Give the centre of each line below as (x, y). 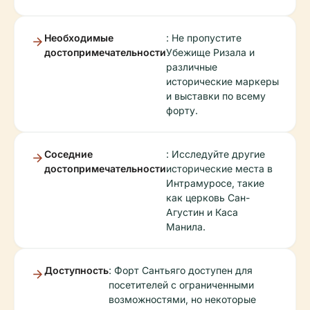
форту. (182, 110)
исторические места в (219, 168)
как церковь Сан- (208, 198)
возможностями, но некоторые (182, 299)
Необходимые (79, 38)
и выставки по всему (216, 96)
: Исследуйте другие (216, 154)
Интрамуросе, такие (215, 183)
